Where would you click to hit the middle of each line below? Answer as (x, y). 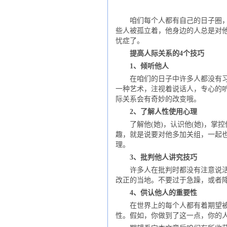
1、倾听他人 (149, 66)
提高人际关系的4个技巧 (167, 54)
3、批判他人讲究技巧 (163, 158)
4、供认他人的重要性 (163, 193)
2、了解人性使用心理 (163, 112)
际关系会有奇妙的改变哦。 (158, 99)
